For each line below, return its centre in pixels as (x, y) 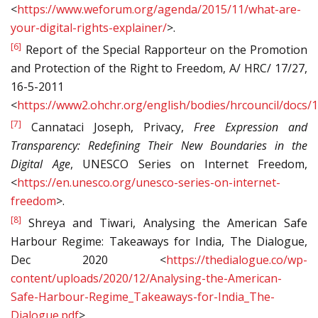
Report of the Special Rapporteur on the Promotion (164, 50)
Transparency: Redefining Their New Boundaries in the (159, 146)
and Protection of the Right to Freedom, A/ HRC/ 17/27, (159, 68)
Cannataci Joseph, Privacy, (108, 127)
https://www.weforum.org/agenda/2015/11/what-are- (159, 10)
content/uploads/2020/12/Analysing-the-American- (146, 279)
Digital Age (40, 164)
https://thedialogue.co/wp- (237, 260)
